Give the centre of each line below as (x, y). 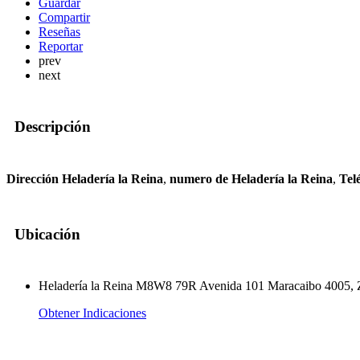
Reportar (61, 46)
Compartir (64, 17)
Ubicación (47, 234)
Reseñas (59, 31)
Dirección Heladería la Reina (85, 179)
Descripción (53, 127)
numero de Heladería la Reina (251, 179)
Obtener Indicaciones (92, 313)
